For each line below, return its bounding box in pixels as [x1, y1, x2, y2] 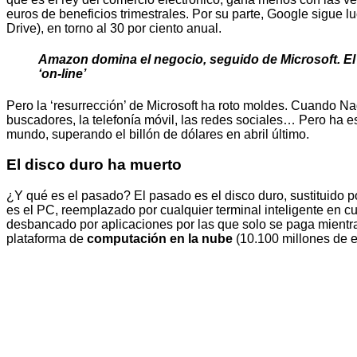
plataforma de [6, 232, 87, 246]
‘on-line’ [38, 67, 86, 81]
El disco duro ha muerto [6, 156, 182, 174]
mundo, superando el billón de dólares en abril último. [6, 127, 309, 141]
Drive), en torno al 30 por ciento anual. [6, 22, 222, 36]
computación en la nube [87, 232, 233, 246]
